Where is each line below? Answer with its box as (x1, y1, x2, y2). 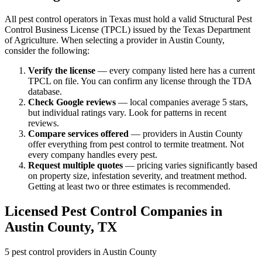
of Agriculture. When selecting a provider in (5, 35, 168, 46)
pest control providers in (9, 247, 102, 257)
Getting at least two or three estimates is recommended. (28, 181, 230, 192)
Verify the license (28, 65, 95, 76)
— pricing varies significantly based (123, 160, 257, 171)
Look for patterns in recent (129, 108, 226, 118)
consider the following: (5, 46, 89, 56)
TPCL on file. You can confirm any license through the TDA (28, 76, 251, 87)
